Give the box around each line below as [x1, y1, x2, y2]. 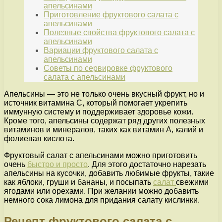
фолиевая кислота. [4, 134, 74, 143]
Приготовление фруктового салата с [44, 10, 178, 19]
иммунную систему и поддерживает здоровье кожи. [4, 108, 193, 116]
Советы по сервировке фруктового [44, 64, 172, 73]
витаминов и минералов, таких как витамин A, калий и [4, 125, 203, 134]
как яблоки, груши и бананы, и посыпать [4, 178, 153, 187]
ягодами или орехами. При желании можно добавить [4, 187, 199, 196]
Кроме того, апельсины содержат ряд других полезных [4, 116, 205, 125]
